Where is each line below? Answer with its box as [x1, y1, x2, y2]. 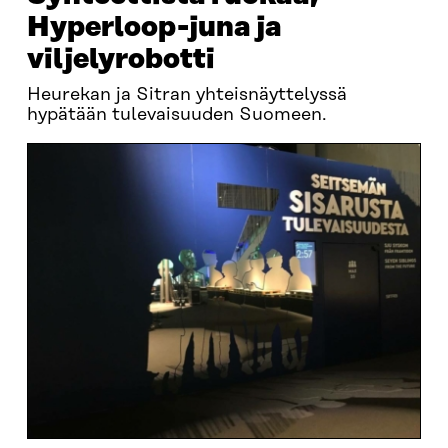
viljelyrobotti [26, 44, 215, 75]
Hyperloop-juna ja [26, 12, 282, 43]
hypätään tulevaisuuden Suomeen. [26, 105, 327, 125]
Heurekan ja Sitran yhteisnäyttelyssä [26, 85, 347, 105]
